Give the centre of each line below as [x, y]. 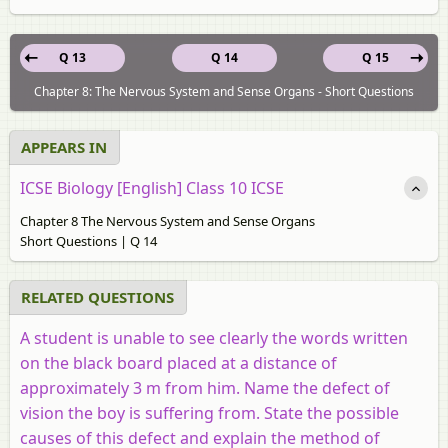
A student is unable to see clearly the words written [214, 337]
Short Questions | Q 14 [88, 240]
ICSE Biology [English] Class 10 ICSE [152, 187]
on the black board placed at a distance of [178, 362]
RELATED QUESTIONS [97, 296]
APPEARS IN [64, 146]
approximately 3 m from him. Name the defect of [205, 387]
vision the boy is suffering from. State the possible [209, 412]
